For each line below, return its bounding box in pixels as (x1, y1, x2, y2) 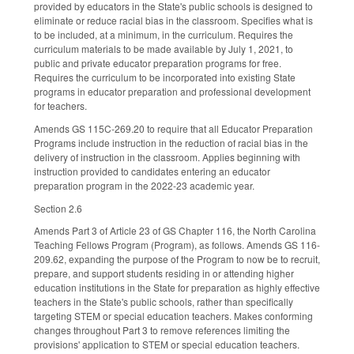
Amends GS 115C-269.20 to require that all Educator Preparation (34, 121, 313, 135)
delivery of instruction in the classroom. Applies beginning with (34, 149, 300, 164)
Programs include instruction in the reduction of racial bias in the (34, 135, 308, 149)
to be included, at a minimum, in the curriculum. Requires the (34, 28, 293, 42)
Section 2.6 (34, 201, 82, 215)
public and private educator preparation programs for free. (34, 56, 281, 70)
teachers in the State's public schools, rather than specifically (34, 295, 293, 309)
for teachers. (34, 99, 89, 113)
